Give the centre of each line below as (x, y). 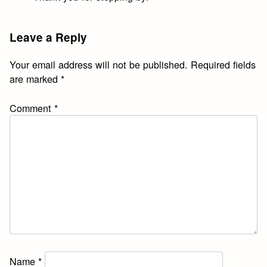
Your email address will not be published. (99, 65)
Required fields (223, 65)
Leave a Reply (49, 38)
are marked (35, 79)
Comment (32, 108)
